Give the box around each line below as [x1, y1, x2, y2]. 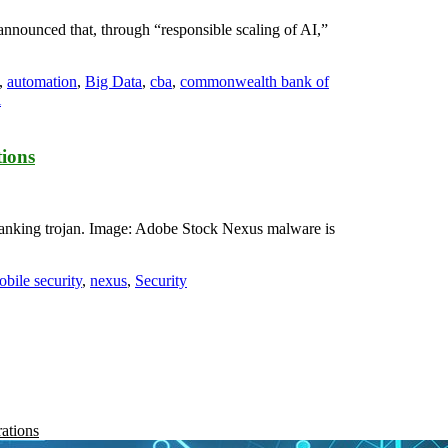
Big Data [85, 72, 142, 90]
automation [7, 72, 77, 90]
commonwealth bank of [180, 72, 329, 90]
